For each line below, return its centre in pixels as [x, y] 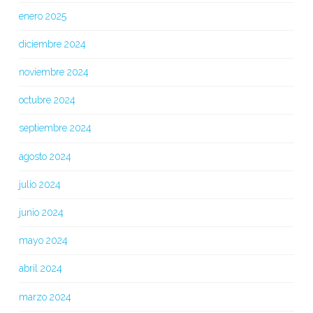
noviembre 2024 [53, 72]
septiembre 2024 [55, 128]
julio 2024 [39, 184]
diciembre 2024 [52, 44]
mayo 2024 [43, 241]
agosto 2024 [45, 156]
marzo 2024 [45, 297]
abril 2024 [40, 269]
